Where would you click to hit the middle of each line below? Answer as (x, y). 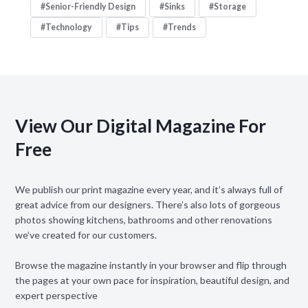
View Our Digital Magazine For (140, 126)
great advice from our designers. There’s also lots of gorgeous (147, 204)
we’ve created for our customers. (86, 234)
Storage (230, 7)
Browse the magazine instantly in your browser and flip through (151, 265)
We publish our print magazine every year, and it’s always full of (148, 189)
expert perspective (56, 295)
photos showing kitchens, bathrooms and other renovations (143, 219)
